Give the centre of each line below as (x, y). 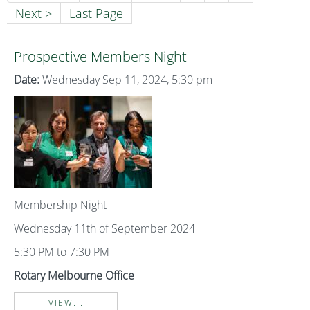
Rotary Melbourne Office (74, 275)
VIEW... (66, 303)
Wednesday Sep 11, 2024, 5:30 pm (126, 80)
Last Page (96, 13)
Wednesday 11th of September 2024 (104, 228)
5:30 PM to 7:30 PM (62, 252)
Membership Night (60, 205)
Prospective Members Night (100, 56)
